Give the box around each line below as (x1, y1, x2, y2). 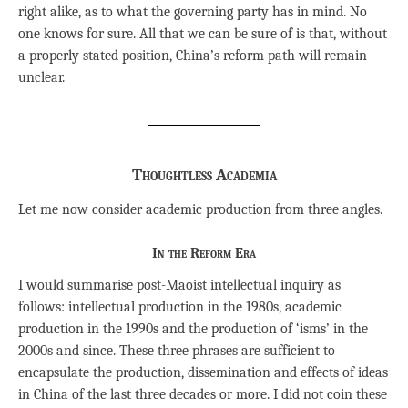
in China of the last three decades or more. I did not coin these (18, 385, 387, 403)
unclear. (18, 68, 65, 86)
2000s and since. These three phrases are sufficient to (18, 342, 335, 359)
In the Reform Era (152, 245, 256, 262)
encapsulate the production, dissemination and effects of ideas (18, 363, 388, 381)
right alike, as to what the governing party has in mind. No (18, 3, 367, 20)
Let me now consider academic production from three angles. (18, 201, 382, 219)
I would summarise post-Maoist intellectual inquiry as (18, 276, 341, 293)
